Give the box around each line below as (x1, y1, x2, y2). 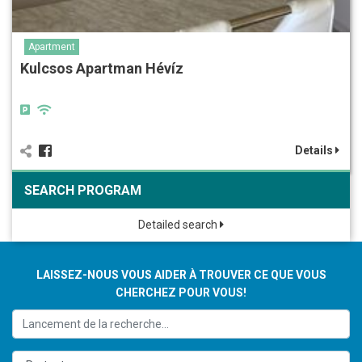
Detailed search (138, 218, 220, 232)
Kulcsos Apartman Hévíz (20, 60, 183, 78)
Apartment (28, 41, 75, 53)
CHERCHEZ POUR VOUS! (116, 286, 246, 300)
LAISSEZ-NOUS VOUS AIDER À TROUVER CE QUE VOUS (36, 268, 326, 282)
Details (295, 144, 335, 158)
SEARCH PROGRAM (24, 183, 141, 199)
